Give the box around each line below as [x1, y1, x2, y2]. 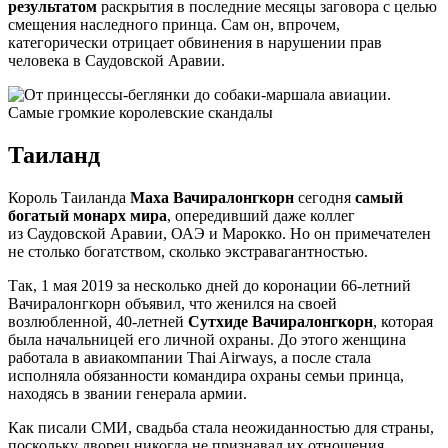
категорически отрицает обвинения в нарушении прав [8, 34, 382, 52]
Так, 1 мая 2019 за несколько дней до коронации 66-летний [8, 276, 411, 294]
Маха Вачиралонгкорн [130, 188, 294, 206]
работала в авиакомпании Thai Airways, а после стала [8, 348, 371, 366]
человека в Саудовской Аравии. [8, 52, 225, 70]
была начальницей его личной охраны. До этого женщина [8, 330, 406, 348]
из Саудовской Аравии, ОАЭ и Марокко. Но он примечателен [8, 224, 431, 242]
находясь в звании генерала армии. [8, 384, 247, 402]
